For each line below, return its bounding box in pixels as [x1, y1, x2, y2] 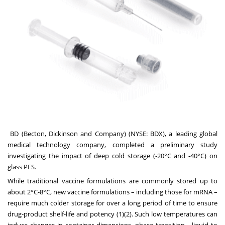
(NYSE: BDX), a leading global [126, 129, 218, 139]
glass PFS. [8, 162, 36, 172]
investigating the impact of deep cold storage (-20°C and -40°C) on [8, 151, 217, 161]
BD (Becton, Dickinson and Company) [10, 129, 126, 139]
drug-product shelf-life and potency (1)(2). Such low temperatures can [8, 209, 217, 219]
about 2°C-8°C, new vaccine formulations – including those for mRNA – [8, 187, 217, 197]
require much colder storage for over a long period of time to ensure [8, 198, 217, 208]
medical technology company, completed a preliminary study [8, 140, 217, 150]
